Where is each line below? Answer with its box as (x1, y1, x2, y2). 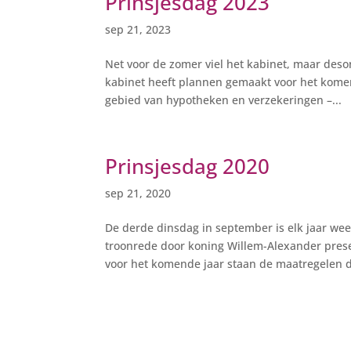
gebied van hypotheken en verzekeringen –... (105, 92, 342, 108)
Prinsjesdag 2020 (105, 152, 270, 181)
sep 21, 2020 (105, 186, 172, 201)
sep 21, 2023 (105, 22, 172, 38)
